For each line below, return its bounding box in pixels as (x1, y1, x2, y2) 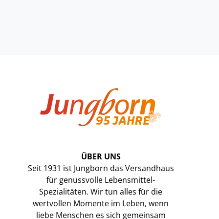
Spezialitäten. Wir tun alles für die (39, 186, 162, 197)
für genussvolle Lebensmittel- (46, 175, 155, 185)
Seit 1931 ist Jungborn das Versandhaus (27, 163, 174, 174)
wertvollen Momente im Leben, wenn (33, 198, 169, 209)
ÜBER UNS (81, 151, 121, 162)
